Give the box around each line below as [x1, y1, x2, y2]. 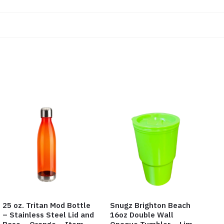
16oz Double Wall [109, 210, 173, 220]
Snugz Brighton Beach [109, 200, 190, 210]
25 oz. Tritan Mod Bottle [2, 200, 90, 210]
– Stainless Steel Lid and [2, 210, 94, 220]
